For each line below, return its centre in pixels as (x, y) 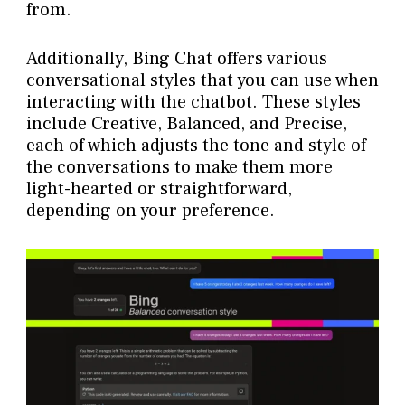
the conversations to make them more (179, 167)
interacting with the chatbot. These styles (193, 102)
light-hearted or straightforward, (159, 188)
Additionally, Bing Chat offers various (176, 58)
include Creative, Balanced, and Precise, (186, 123)
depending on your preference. (150, 210)
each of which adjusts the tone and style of (196, 145)
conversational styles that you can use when (202, 80)
